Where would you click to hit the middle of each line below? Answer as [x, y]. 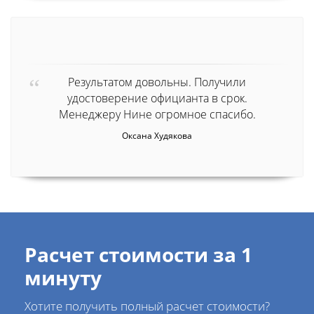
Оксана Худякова [157, 135]
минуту [63, 277]
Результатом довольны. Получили [157, 82]
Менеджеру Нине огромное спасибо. [157, 114]
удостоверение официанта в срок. [157, 98]
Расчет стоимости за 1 [138, 254]
